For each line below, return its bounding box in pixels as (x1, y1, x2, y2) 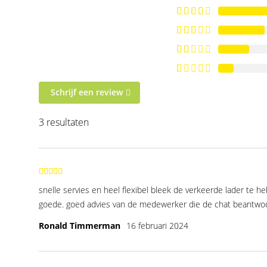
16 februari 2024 (126, 219, 189, 231)
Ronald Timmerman (39, 219, 121, 231)
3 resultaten (39, 115, 89, 129)
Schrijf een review (51, 86, 123, 98)
